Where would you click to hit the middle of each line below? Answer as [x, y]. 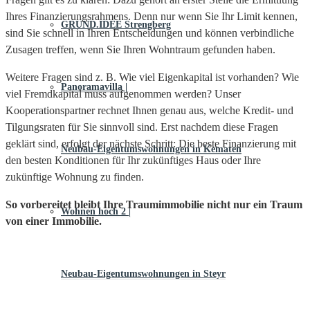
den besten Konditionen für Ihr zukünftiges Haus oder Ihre [133, 161]
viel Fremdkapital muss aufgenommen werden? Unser [123, 94]
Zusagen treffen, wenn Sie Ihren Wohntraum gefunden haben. [140, 50]
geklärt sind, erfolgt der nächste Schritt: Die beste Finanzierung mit [151, 144]
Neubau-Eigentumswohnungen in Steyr [143, 274]
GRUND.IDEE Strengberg [116, 25]
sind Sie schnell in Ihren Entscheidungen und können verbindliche [150, 33]
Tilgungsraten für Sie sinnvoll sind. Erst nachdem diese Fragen [142, 127]
